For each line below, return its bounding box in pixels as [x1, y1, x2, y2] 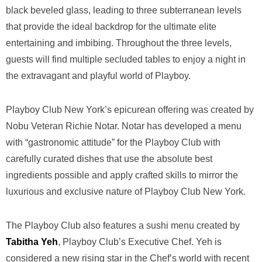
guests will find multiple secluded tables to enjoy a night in [6, 54, 246, 64]
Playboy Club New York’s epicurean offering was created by [6, 104, 254, 115]
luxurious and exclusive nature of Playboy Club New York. [6, 186, 248, 196]
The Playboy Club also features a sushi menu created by [6, 220, 240, 230]
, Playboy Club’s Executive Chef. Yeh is [58, 236, 222, 247]
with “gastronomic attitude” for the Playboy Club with [6, 137, 220, 147]
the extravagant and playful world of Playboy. [6, 70, 191, 81]
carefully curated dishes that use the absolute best [6, 153, 212, 164]
